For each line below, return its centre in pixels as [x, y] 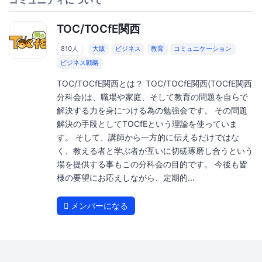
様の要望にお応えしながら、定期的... [125, 177]
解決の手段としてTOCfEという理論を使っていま [147, 123]
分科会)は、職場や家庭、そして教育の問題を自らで [152, 96]
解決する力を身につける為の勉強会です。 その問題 [152, 110]
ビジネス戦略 [80, 63]
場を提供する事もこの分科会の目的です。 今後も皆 [152, 164]
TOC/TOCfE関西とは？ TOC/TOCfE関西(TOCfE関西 [154, 83]
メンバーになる [98, 205]
